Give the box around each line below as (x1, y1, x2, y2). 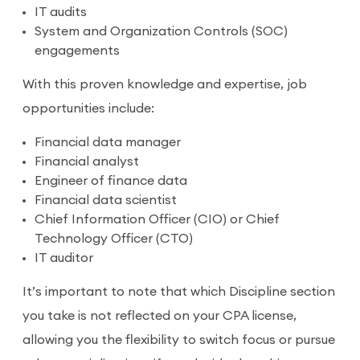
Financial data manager (35, 136, 181, 149)
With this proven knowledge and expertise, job (22, 78, 307, 92)
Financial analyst (35, 155, 139, 169)
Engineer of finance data (35, 174, 187, 188)
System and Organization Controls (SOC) (35, 25, 288, 39)
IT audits (35, 6, 87, 19)
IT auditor (35, 252, 96, 265)
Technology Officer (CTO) (35, 232, 193, 246)
